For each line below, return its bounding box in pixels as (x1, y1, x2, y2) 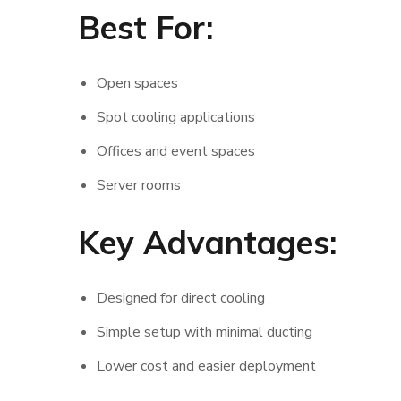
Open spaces (96, 73, 178, 93)
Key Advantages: (78, 222, 337, 262)
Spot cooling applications (96, 107, 255, 127)
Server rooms (96, 175, 181, 195)
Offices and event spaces (96, 141, 255, 161)
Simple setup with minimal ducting (96, 322, 312, 342)
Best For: (78, 7, 213, 47)
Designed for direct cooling (96, 288, 265, 308)
